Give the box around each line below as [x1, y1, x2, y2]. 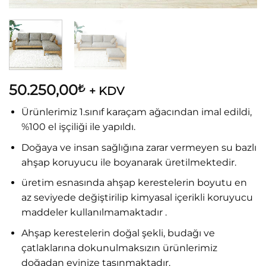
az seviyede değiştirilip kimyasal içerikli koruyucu [21, 192, 253, 204]
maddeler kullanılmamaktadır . [21, 207, 167, 218]
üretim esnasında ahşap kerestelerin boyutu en [21, 177, 247, 189]
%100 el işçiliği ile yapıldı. [21, 121, 135, 133]
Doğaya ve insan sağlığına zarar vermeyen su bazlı [21, 141, 256, 153]
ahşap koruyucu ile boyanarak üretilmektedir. [21, 156, 236, 168]
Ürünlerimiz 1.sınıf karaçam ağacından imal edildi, [21, 106, 252, 118]
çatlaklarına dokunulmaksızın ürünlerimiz [21, 242, 217, 254]
